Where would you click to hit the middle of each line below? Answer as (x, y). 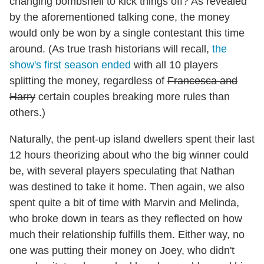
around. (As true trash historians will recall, (111, 49)
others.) (27, 113)
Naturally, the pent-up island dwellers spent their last (132, 139)
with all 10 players (174, 65)
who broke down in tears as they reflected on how (126, 219)
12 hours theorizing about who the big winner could (129, 155)
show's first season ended (70, 65)
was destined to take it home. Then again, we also (127, 187)
